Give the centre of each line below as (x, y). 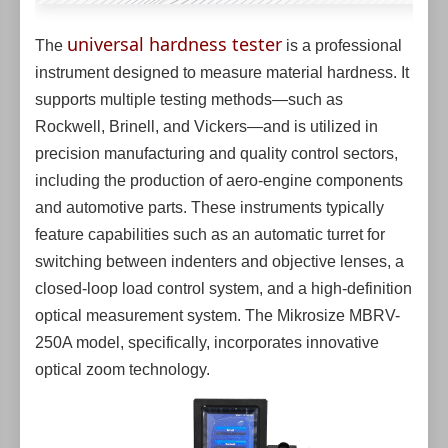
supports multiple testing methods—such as (189, 99)
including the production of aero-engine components (219, 180)
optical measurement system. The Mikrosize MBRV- (217, 315)
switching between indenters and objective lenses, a (219, 261)
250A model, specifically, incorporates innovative (207, 342)
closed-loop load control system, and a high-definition (223, 288)
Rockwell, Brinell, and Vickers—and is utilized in (206, 126)
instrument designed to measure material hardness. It (222, 72)
